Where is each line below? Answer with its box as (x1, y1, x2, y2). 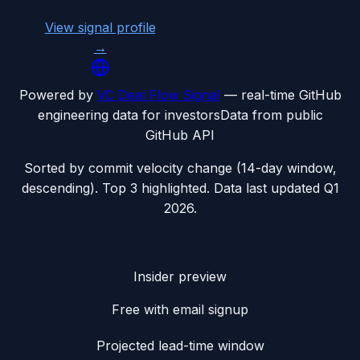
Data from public (219, 107, 323, 124)
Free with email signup (112, 301, 248, 318)
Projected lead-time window (96, 337, 264, 354)
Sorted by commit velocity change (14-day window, (23, 160, 337, 177)
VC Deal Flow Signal (96, 87, 220, 104)
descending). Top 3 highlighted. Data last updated (21, 180, 324, 197)
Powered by (18, 87, 93, 104)
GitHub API (145, 127, 215, 144)
